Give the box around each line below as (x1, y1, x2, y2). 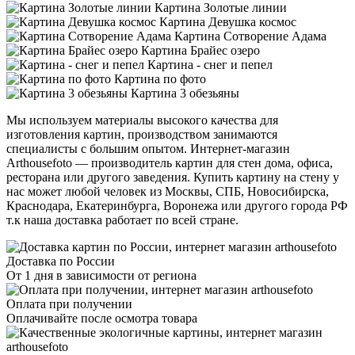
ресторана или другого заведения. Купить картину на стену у (6, 170, 339, 184)
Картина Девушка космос (159, 14, 296, 29)
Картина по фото (114, 71, 206, 86)
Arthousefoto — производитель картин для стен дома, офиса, (6, 155, 333, 170)
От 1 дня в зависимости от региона (6, 268, 197, 282)
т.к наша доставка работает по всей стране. (6, 212, 239, 227)
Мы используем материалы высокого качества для (6, 113, 278, 127)
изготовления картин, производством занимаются (6, 127, 277, 141)
